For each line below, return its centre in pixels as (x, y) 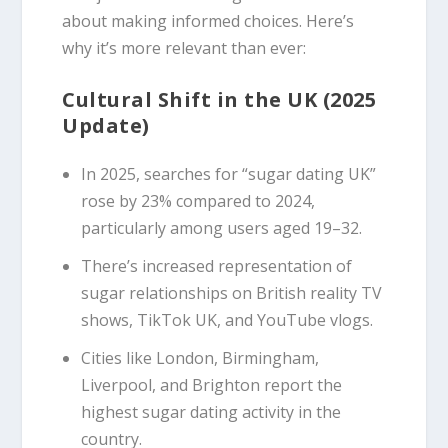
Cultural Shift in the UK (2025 (219, 100)
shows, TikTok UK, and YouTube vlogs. (226, 319)
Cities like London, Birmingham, (199, 357)
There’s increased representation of (216, 265)
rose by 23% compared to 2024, (197, 200)
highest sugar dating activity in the (210, 411)
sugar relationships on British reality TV (231, 292)
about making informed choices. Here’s (208, 20)
